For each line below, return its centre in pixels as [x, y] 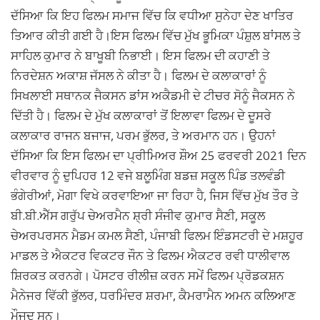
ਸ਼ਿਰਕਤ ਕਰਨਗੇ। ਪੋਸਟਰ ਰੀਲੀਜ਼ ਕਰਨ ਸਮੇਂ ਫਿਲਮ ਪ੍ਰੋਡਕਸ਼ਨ [147, 276]
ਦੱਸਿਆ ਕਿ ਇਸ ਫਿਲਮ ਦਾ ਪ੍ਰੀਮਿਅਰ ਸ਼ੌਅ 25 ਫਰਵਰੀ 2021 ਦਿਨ [159, 156]
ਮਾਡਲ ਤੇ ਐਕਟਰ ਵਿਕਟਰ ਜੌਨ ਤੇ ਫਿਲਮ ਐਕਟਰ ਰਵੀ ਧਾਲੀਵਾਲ [150, 256]
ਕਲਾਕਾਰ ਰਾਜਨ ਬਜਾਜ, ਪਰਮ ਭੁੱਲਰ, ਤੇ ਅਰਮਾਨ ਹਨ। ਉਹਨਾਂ [143, 136]
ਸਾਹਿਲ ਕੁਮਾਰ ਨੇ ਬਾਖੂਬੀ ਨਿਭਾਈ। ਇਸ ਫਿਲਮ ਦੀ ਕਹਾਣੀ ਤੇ [140, 56]
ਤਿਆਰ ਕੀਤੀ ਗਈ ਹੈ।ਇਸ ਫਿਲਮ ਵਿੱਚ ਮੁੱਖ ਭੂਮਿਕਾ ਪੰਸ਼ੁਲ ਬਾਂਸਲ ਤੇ [156, 36]
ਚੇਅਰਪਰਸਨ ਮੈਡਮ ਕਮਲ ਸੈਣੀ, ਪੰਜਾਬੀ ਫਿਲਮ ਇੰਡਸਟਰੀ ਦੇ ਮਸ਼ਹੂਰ [157, 236]
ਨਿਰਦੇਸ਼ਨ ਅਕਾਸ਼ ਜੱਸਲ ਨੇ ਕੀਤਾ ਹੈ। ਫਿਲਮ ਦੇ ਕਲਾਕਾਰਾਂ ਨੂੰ [139, 76]
